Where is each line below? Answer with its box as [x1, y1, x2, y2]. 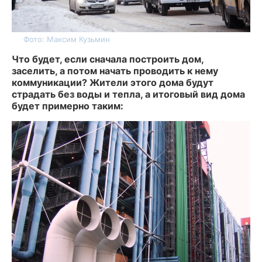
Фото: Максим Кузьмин [23, 35, 110, 44]
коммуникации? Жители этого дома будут [12, 77, 213, 89]
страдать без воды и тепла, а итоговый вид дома [12, 88, 245, 101]
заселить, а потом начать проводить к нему [12, 65, 218, 77]
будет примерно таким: [12, 100, 123, 112]
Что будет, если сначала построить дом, [12, 53, 204, 65]
